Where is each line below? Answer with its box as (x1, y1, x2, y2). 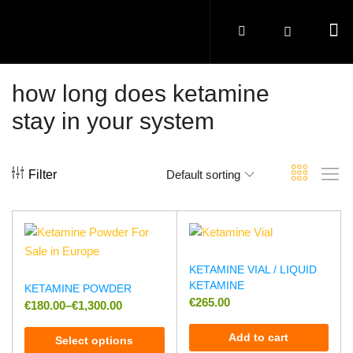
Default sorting (166, 167, 240, 181)
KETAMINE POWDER (24, 282, 132, 295)
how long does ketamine (12, 80, 269, 106)
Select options (55, 334, 134, 347)
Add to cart (229, 331, 289, 344)
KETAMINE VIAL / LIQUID (188, 263, 317, 276)
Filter (28, 167, 57, 181)
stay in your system (12, 108, 214, 134)
